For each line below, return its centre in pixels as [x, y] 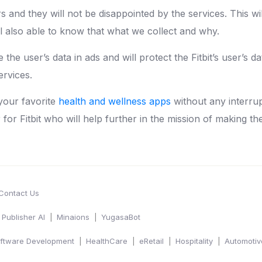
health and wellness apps [115, 101]
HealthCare [107, 241]
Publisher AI [23, 217]
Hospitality [194, 241]
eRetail [151, 241]
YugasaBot [121, 217]
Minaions [73, 217]
